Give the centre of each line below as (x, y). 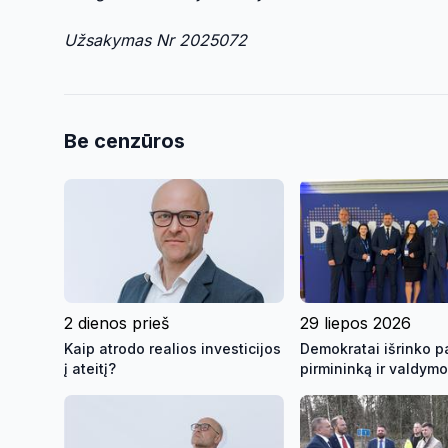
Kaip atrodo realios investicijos (172, 348)
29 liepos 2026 (355, 322)
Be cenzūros (124, 141)
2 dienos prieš (116, 322)
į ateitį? (90, 368)
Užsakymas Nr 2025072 (155, 40)
